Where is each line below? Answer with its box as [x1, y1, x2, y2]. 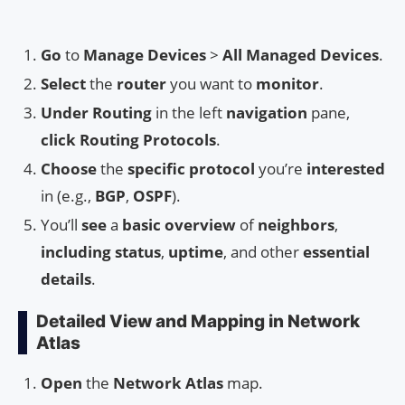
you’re [255, 157, 306, 179]
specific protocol [127, 157, 255, 179]
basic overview [122, 213, 236, 235]
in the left [152, 101, 226, 123]
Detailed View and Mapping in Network [36, 310, 360, 332]
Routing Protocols [80, 128, 216, 150]
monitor [256, 72, 319, 94]
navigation [226, 101, 307, 123]
